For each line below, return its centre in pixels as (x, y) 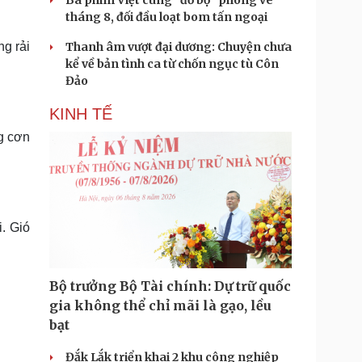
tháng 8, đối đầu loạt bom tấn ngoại (166, 17)
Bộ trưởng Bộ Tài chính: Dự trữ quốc (170, 286)
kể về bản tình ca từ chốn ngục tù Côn (172, 64)
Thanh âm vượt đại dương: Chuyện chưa (179, 47)
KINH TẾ (81, 114)
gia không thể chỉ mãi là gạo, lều (160, 305)
